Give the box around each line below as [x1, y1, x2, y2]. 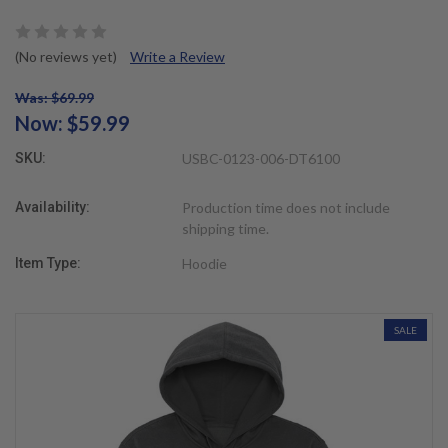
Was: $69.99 [15, 88, 94, 106]
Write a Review [130, 47, 225, 65]
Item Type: [15, 254, 81, 271]
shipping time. [182, 219, 270, 237]
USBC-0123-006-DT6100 [182, 149, 341, 167]
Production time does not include [182, 198, 391, 216]
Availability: [15, 198, 90, 215]
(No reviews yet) [15, 47, 117, 65]
